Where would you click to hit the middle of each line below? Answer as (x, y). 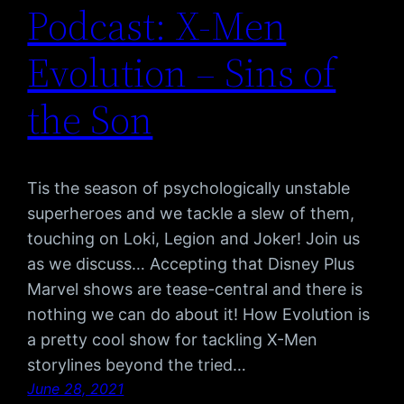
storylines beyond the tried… (137, 365)
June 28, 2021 (76, 389)
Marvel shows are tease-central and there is (195, 289)
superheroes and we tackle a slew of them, (191, 214)
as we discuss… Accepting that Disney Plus (191, 264)
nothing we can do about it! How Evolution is (199, 315)
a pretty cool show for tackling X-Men (173, 340)
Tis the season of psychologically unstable (189, 188)
